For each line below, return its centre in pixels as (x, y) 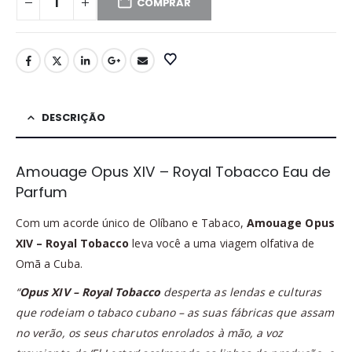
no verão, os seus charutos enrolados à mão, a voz (150, 333)
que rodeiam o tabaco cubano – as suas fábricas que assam (175, 313)
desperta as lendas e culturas (240, 292)
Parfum (42, 192)
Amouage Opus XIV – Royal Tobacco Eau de (173, 172)
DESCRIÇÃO (73, 118)
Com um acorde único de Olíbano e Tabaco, (131, 223)
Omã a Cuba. (49, 264)
